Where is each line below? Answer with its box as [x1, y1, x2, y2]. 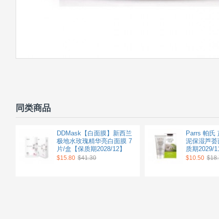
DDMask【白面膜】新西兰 [57, 130, 132, 137]
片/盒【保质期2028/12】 [57, 145, 126, 153]
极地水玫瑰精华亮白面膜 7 [57, 137, 132, 145]
